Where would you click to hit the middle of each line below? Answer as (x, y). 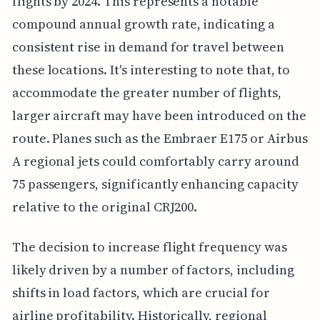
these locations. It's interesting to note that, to (151, 69)
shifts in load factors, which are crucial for (141, 292)
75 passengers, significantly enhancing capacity (155, 184)
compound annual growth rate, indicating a (143, 24)
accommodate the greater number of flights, (146, 92)
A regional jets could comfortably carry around (155, 161)
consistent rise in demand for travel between (148, 46)
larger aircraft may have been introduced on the (159, 115)
